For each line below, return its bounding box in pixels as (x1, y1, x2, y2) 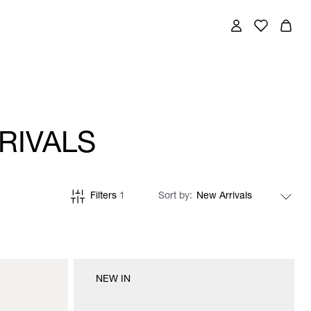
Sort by (158, 192, 192, 201)
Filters (90, 192, 119, 201)
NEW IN (96, 275, 131, 285)
